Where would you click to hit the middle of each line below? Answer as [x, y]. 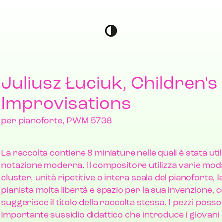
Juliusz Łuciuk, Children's [110, 84]
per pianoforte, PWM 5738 [56, 121]
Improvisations [66, 105]
